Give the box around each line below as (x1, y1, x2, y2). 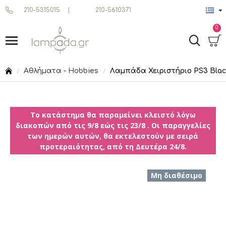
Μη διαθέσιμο (151, 171, 202, 180)
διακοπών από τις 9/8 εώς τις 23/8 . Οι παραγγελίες (15, 121, 210, 130)
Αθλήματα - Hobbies (24, 67, 98, 75)
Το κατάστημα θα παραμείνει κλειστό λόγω (30, 110, 196, 120)
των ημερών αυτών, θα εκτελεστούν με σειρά (27, 131, 199, 141)
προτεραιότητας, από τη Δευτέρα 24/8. (39, 142, 187, 151)
